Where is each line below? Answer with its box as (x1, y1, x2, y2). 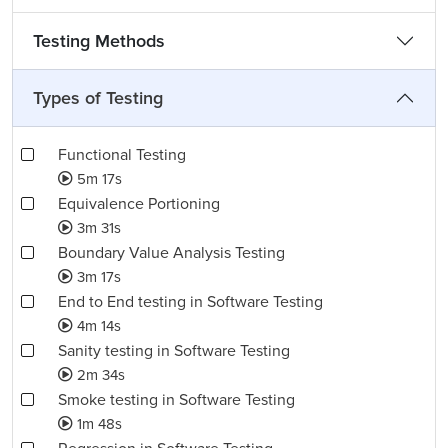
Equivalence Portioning (58, 194, 220, 214)
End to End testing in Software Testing (58, 292, 323, 312)
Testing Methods (33, 30, 165, 52)
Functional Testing (58, 145, 186, 165)
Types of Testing (33, 87, 163, 109)
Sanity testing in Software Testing (58, 341, 290, 361)
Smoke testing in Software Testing (58, 390, 295, 410)
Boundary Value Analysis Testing (58, 243, 285, 263)
